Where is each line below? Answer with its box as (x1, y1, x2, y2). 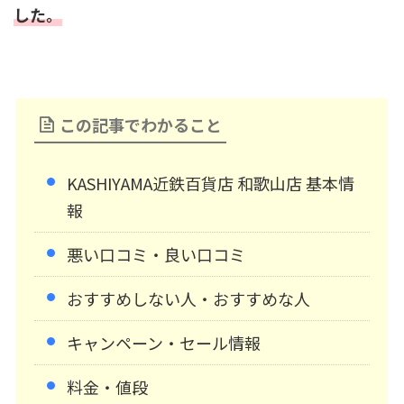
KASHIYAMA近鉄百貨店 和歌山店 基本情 (67, 171, 354, 196)
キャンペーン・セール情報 (67, 331, 261, 355)
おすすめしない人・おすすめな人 (67, 287, 310, 311)
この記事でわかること (60, 113, 222, 137)
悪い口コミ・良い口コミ (67, 243, 245, 267)
